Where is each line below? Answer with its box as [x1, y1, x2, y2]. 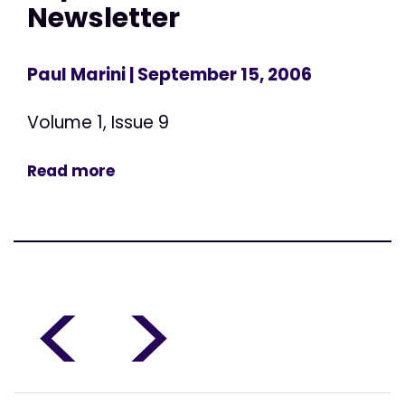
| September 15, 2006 [126, 62, 312, 88]
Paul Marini [27, 62, 126, 88]
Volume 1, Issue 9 [27, 110, 169, 136]
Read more [27, 160, 115, 183]
